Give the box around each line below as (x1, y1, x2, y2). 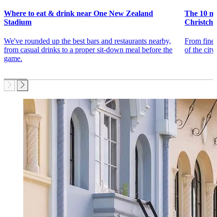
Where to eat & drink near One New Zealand (4, 9, 153, 17)
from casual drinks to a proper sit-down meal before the (4, 46, 172, 54)
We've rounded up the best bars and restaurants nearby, (4, 37, 171, 46)
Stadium (4, 17, 31, 26)
